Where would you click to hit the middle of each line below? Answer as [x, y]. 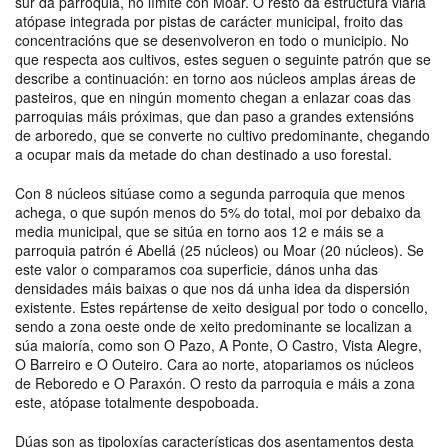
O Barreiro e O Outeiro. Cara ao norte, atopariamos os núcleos [214, 363]
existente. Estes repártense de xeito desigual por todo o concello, [221, 306]
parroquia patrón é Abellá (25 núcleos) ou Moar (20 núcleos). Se [219, 249]
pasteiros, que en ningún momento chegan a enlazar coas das [213, 96]
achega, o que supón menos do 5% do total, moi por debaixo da [218, 211]
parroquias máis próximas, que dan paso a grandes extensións [214, 115]
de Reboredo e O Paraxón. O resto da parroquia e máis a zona [215, 382]
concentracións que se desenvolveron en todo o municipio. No [212, 39]
